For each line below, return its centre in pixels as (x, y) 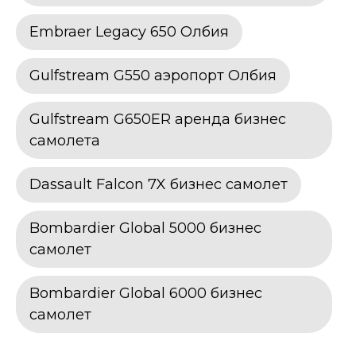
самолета (65, 140)
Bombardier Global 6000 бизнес (146, 293)
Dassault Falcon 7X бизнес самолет (159, 184)
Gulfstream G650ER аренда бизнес (158, 119)
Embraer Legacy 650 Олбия (129, 31)
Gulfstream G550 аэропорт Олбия (153, 75)
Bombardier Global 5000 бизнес (145, 228)
